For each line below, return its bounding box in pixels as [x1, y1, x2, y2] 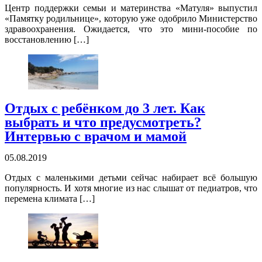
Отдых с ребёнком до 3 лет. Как [5, 101, 205, 116]
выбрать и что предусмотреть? [5, 115, 201, 130]
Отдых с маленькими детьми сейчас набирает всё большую [5, 173, 257, 183]
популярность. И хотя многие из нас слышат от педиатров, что [5, 183, 257, 194]
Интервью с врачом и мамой [5, 129, 187, 144]
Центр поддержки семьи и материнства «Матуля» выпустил [5, 3, 257, 13]
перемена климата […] [5, 194, 95, 204]
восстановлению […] [5, 35, 89, 45]
